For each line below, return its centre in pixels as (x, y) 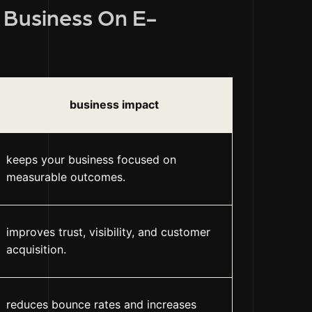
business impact (114, 105)
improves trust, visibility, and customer (108, 232)
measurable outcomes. (66, 177)
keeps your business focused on (91, 160)
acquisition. (36, 250)
